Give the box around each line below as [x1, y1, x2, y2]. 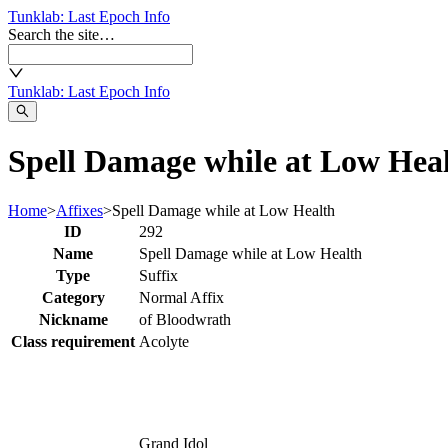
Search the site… [8, 26, 115, 43]
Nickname [38, 310, 108, 328]
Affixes [56, 201, 103, 219]
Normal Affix [139, 288, 224, 306]
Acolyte [139, 332, 189, 350]
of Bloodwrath [139, 310, 231, 328]
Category [41, 288, 105, 306]
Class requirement [11, 332, 135, 350]
